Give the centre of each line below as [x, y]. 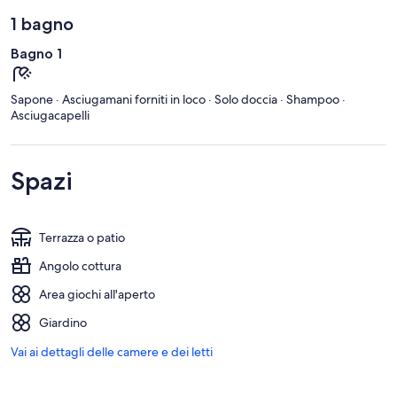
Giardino [63, 322]
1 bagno [42, 23]
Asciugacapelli [50, 115]
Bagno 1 [36, 53]
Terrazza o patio [82, 237]
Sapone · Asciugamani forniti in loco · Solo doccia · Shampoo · [178, 99]
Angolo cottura [80, 265]
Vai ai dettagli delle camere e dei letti [112, 351]
